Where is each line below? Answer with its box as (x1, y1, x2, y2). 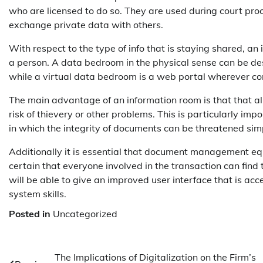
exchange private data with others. (9, 18, 163, 31)
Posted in (9, 207, 53, 220)
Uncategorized (53, 207, 117, 220)
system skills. (9, 187, 66, 200)
